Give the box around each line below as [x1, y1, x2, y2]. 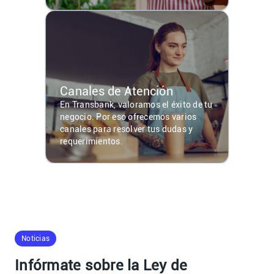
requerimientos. [60, 136, 123, 146]
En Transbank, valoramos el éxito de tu [60, 99, 213, 109]
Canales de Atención [60, 83, 173, 98]
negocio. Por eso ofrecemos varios [60, 111, 197, 122]
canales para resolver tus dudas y [60, 124, 193, 134]
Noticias [21, 234, 50, 243]
